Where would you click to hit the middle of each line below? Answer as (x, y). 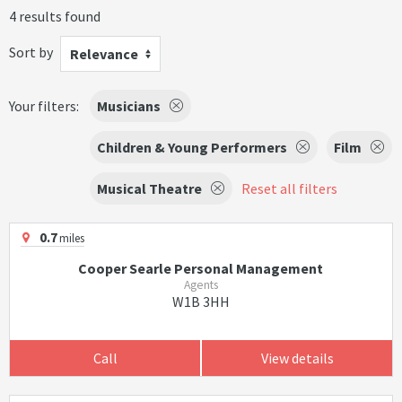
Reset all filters (289, 188)
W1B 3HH (201, 301)
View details (297, 358)
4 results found (55, 16)
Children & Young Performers (192, 147)
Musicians (129, 106)
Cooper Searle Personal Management (201, 268)
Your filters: (44, 106)
